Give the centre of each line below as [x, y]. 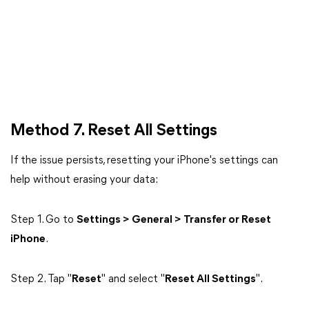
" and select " [133, 279]
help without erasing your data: [84, 180]
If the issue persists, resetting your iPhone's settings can [144, 161]
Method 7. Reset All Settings [114, 131]
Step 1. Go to [43, 220]
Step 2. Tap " [41, 279]
